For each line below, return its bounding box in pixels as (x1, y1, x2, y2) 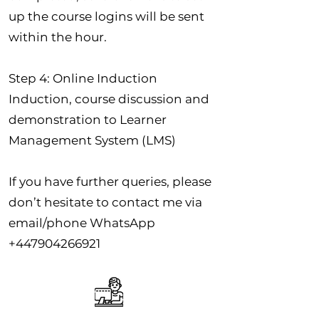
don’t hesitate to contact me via (9, 194, 202, 209)
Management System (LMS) (9, 132, 176, 147)
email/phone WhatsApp (9, 215, 155, 230)
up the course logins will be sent (9, 9, 204, 23)
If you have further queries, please (9, 174, 211, 189)
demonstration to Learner (9, 112, 167, 127)
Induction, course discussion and (9, 91, 209, 106)
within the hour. (9, 29, 110, 44)
